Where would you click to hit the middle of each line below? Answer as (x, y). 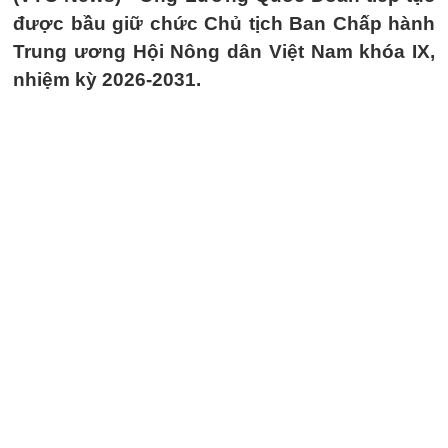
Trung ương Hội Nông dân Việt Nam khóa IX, (224, 51)
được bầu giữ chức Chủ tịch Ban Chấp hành (224, 23)
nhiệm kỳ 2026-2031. (107, 79)
